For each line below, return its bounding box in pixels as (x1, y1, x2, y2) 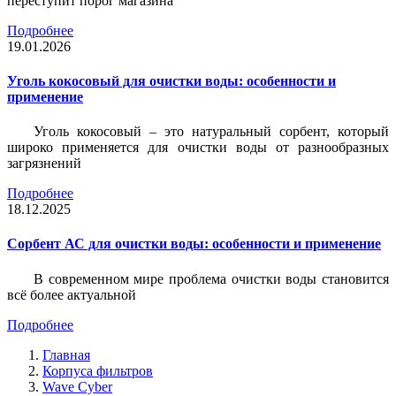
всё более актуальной (7, 286, 136, 302)
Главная (42, 346, 90, 362)
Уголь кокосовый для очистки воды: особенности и (7, 72, 336, 88)
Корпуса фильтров (42, 362, 153, 378)
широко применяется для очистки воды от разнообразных (7, 140, 389, 156)
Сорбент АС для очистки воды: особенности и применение (7, 236, 381, 252)
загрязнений (7, 156, 81, 171)
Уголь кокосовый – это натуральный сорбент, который (34, 124, 389, 140)
